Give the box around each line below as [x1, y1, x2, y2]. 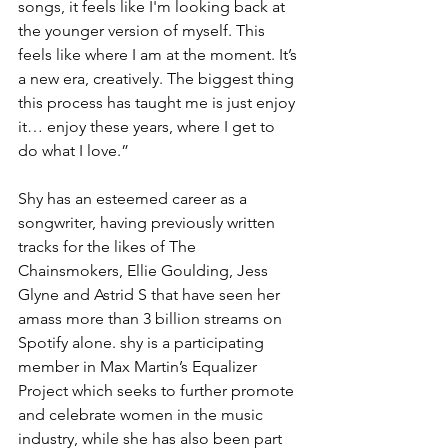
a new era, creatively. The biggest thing [18, 69, 298, 89]
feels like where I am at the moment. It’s [18, 45, 301, 65]
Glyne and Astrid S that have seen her [18, 285, 284, 305]
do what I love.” [18, 141, 129, 161]
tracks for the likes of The [18, 237, 200, 257]
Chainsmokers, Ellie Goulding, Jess [18, 261, 272, 281]
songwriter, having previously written [18, 213, 279, 233]
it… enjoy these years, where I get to [18, 117, 279, 137]
